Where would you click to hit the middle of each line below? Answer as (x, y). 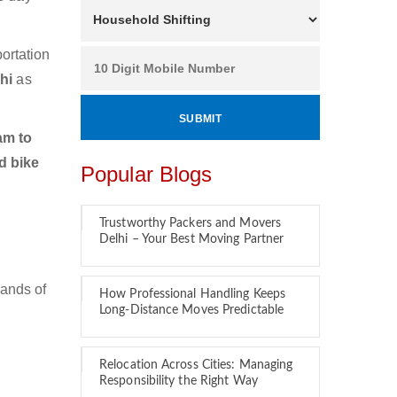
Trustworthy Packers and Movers (191, 223)
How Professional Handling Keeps (193, 294)
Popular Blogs (147, 174)
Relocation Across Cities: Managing (196, 365)
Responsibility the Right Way (179, 381)
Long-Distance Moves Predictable (192, 310)
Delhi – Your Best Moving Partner (192, 239)
